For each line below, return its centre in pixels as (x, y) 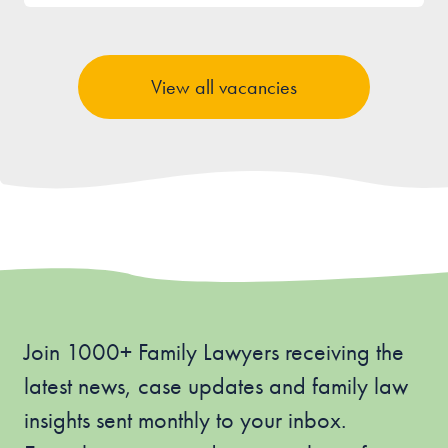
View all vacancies (224, 87)
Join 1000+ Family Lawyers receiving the (214, 351)
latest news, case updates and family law (216, 385)
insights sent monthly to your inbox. (185, 419)
